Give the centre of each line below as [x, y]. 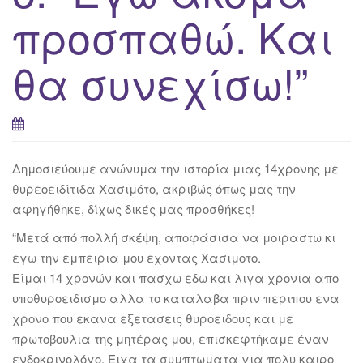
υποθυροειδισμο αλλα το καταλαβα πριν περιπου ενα [176, 298]
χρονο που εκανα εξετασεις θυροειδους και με [153, 318]
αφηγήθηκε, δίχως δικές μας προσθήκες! [133, 209]
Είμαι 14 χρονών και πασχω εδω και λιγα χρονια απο [175, 278]
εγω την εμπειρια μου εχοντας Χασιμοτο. [137, 258]
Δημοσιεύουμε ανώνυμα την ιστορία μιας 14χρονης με [175, 169]
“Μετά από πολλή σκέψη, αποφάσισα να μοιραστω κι [174, 237]
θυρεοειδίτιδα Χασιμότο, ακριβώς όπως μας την [154, 189]
